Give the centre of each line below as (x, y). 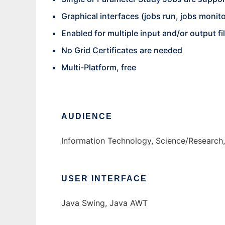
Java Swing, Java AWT (104, 203)
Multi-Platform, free (99, 67)
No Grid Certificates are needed (122, 50)
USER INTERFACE (104, 179)
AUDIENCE (87, 116)
